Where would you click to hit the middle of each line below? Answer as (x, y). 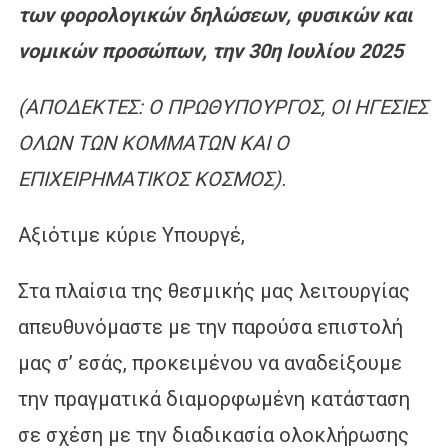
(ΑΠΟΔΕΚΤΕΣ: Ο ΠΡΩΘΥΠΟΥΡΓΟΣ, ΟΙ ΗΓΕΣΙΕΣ (222, 106)
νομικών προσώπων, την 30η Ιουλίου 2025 (210, 50)
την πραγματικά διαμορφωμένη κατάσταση (213, 398)
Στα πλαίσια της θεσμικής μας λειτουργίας (213, 290)
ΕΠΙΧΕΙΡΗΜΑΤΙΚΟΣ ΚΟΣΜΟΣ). (151, 178)
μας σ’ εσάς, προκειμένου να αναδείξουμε (209, 362)
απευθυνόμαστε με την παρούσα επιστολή (210, 326)
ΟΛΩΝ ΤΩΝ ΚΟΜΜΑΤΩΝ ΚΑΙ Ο (153, 142)
